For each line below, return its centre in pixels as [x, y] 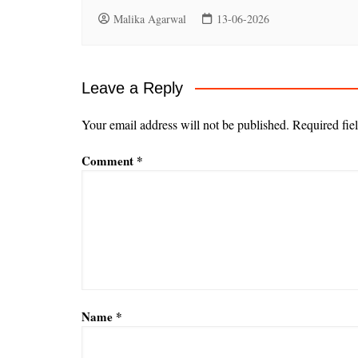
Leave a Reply [132, 88]
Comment [109, 161]
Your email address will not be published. [185, 124]
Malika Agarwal [150, 19]
